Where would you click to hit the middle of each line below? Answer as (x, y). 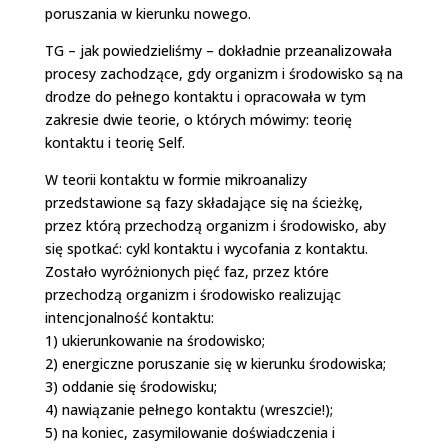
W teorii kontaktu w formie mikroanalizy (175, 179)
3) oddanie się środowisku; (130, 386)
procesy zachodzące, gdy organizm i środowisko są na (223, 73)
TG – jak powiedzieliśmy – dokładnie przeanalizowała (218, 50)
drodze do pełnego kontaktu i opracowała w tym (205, 96)
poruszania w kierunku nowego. (147, 13)
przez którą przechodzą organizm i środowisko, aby (215, 225)
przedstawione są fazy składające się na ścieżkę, (203, 202)
